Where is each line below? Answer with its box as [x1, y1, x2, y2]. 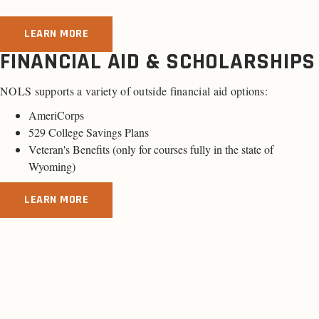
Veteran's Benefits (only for [28, 142, 154, 157]
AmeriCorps [28, 108, 84, 123]
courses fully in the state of [154, 142, 273, 157]
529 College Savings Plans [28, 125, 149, 140]
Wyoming [28, 159, 72, 174]
